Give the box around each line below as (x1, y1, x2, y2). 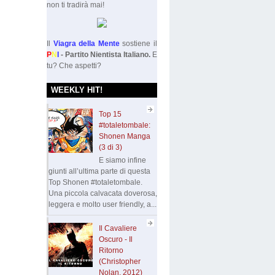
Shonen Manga (98, 132, 150, 141)
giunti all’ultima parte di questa (48, 166, 150, 176)
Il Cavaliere (98, 223, 137, 233)
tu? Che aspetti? (47, 61, 101, 70)
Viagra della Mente (53, 39, 120, 48)
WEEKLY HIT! (51, 85, 103, 95)
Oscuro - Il (98, 234, 133, 244)
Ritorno (98, 246, 123, 255)
